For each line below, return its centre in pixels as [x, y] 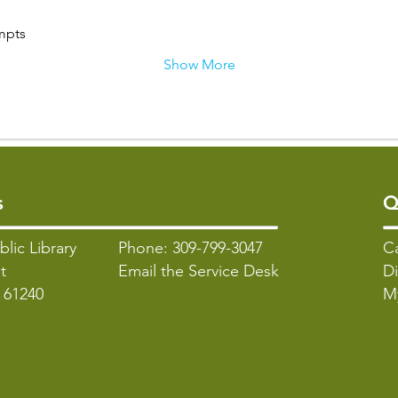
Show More [199, 64]
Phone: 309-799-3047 [191, 248]
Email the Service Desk [199, 271]
